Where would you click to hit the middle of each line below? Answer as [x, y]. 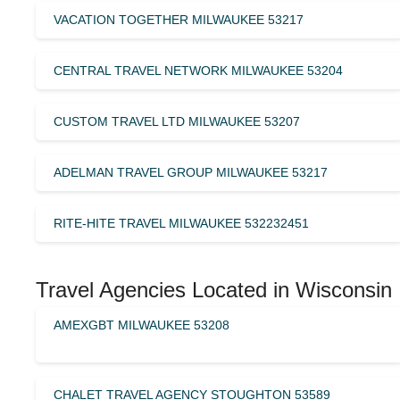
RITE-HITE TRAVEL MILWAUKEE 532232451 [181, 223]
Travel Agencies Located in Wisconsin [214, 289]
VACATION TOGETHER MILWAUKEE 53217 [179, 19]
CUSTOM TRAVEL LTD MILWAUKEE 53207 [177, 121]
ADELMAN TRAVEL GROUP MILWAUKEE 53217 [191, 172]
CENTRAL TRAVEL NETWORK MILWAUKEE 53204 [198, 70]
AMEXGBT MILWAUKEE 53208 [142, 325]
